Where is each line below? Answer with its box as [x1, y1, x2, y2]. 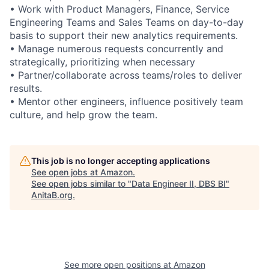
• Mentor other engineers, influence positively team [10, 95, 243, 107]
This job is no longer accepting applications [31, 155, 210, 166]
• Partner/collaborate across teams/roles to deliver [10, 68, 242, 81]
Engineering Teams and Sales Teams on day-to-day [10, 16, 244, 28]
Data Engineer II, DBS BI [131, 178, 226, 189]
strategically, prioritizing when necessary [10, 55, 195, 68]
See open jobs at [31, 166, 100, 177]
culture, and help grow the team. [10, 108, 157, 121]
